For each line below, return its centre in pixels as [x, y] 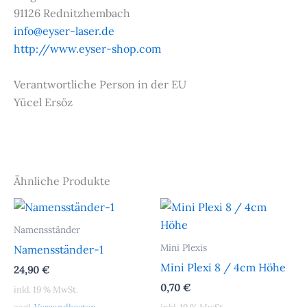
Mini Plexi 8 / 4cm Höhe [223, 268]
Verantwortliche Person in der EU [100, 84]
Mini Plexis [184, 248]
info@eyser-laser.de [64, 31]
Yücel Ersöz [43, 102]
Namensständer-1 [59, 250]
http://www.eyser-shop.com [87, 49]
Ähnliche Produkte [62, 181]
